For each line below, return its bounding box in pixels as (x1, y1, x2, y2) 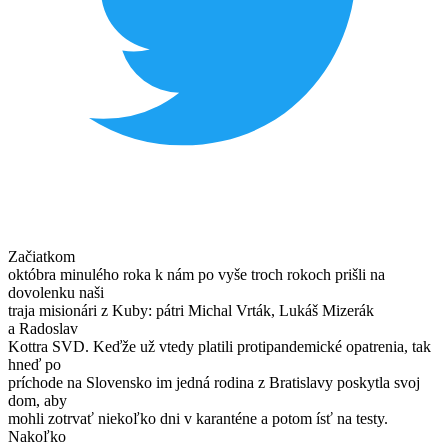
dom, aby (8, 391, 67, 409)
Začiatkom (8, 247, 75, 265)
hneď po (8, 355, 61, 373)
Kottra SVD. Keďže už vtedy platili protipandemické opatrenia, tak (8, 337, 431, 355)
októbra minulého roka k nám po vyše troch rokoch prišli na (8, 265, 385, 283)
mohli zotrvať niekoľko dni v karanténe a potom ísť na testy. (8, 409, 388, 427)
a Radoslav (8, 319, 78, 337)
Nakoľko (8, 427, 66, 445)
